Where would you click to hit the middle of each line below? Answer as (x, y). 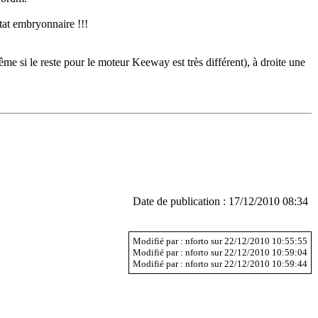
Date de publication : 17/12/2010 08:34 (220, 201)
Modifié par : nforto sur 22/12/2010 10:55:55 (220, 241)
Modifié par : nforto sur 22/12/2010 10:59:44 (220, 263)
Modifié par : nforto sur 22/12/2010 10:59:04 (220, 252)
